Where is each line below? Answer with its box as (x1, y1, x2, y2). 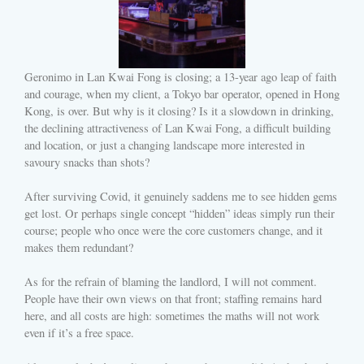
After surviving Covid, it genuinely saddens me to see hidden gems (24, 188, 337, 205)
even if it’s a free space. (24, 325, 134, 341)
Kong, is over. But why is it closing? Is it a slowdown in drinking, (24, 103, 334, 119)
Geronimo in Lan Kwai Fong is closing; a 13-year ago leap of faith (24, 69, 336, 85)
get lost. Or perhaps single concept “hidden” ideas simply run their (24, 206, 335, 222)
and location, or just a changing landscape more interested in (24, 137, 305, 154)
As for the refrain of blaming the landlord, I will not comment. (24, 274, 317, 290)
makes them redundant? (24, 240, 133, 256)
